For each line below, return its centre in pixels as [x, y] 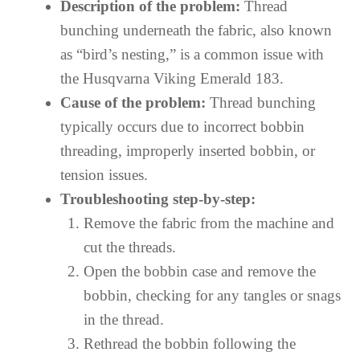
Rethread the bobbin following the [189, 343]
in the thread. [123, 319]
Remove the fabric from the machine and [209, 223]
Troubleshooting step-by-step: [158, 198]
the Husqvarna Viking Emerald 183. [172, 78]
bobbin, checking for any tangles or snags [212, 295]
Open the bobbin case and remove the [199, 271]
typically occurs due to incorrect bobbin [182, 126]
